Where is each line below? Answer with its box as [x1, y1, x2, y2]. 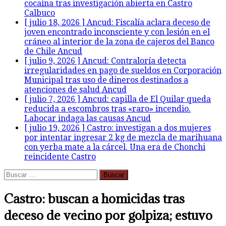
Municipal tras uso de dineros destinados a [24, 75, 188, 85]
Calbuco [24, 8, 55, 18]
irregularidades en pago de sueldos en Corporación [24, 66, 221, 75]
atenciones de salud [24, 85, 102, 94]
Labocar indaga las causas [24, 114, 126, 123]
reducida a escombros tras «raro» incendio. [24, 104, 191, 114]
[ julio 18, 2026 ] [24, 18, 87, 27]
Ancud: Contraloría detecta [82, 56, 186, 66]
